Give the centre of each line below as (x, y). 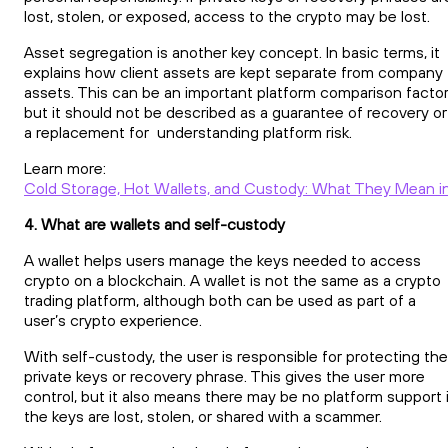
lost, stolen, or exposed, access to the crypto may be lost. (227, 15)
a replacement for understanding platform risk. (188, 131)
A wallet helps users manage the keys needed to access (222, 259)
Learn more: (65, 167)
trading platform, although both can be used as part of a (220, 299)
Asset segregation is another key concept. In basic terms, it (232, 51)
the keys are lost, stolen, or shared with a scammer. (203, 415)
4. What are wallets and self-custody (154, 223)
